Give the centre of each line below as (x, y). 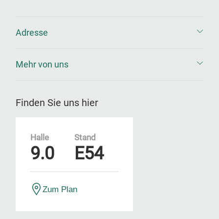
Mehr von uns (42, 64)
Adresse (32, 33)
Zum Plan (60, 189)
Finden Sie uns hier (57, 103)
